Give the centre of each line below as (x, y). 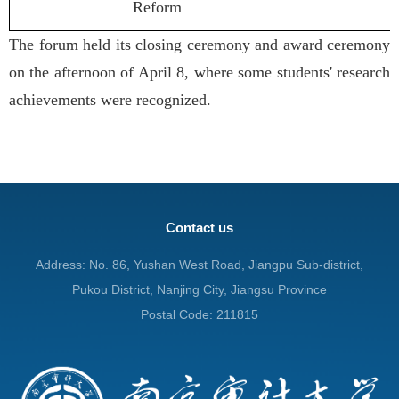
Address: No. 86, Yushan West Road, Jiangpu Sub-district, (199, 265)
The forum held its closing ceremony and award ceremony (199, 45)
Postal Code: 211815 (199, 314)
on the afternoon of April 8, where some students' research (199, 73)
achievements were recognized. (110, 100)
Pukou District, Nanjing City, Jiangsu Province (199, 289)
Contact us (199, 227)
